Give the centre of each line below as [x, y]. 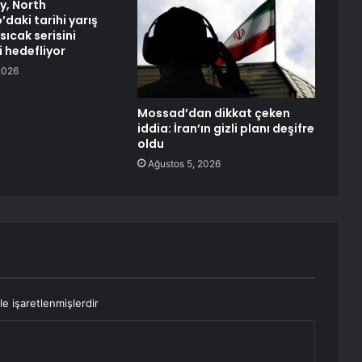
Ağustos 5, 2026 [184, 164]
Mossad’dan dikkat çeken [213, 114]
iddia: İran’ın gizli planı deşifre [225, 129]
